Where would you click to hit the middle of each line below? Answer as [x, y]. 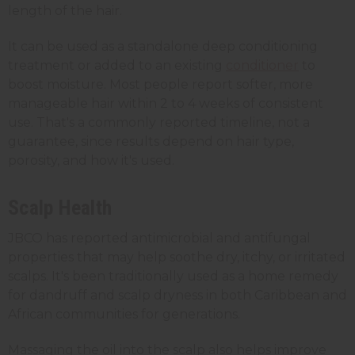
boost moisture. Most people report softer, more [160, 84]
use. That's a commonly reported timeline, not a [159, 122]
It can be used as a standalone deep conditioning [163, 46]
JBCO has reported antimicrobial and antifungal [159, 238]
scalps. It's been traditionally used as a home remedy [173, 276]
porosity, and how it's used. [91, 160]
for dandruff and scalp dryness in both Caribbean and [177, 295]
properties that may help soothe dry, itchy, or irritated [177, 257]
